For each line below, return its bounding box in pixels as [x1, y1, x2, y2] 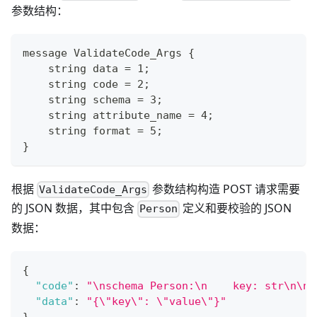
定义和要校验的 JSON [180, 200, 292, 217]
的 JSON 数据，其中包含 [11, 200, 137, 217]
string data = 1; [23, 62, 150, 76]
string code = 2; [23, 78, 150, 91]
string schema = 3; [23, 93, 163, 107]
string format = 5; [23, 125, 163, 138]
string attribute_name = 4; [23, 109, 214, 122]
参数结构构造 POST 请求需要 [149, 181, 301, 197]
